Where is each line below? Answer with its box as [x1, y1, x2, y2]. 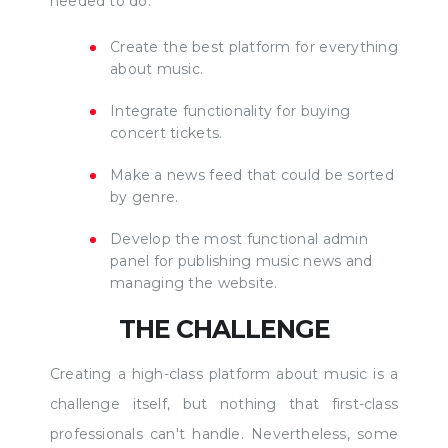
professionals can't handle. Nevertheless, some [50, 424, 398, 443]
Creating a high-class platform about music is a [50, 364, 398, 383]
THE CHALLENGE [118, 313, 330, 344]
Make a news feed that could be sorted [110, 165, 394, 184]
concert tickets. [110, 123, 223, 142]
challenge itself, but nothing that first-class [50, 394, 398, 413]
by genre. [110, 187, 179, 206]
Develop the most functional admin [110, 229, 368, 248]
